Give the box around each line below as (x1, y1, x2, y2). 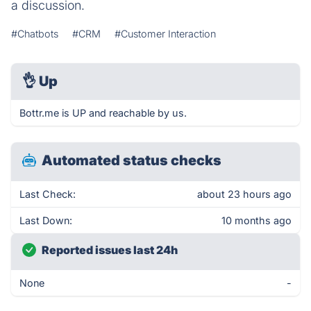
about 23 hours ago (197, 188, 292, 200)
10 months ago (221, 215, 292, 226)
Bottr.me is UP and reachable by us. (19, 107, 187, 119)
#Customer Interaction (115, 28, 216, 40)
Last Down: (19, 215, 72, 226)
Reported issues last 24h (42, 243, 178, 257)
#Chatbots (11, 28, 58, 40)
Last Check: (19, 188, 76, 200)
